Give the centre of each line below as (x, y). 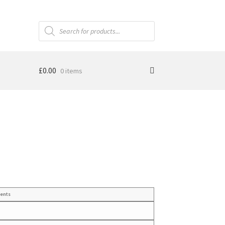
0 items (71, 71)
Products (52, 24)
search (48, 31)
